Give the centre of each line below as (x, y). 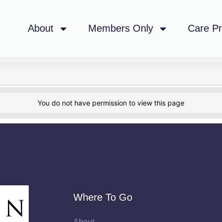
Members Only (120, 28)
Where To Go (103, 197)
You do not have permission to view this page (111, 103)
